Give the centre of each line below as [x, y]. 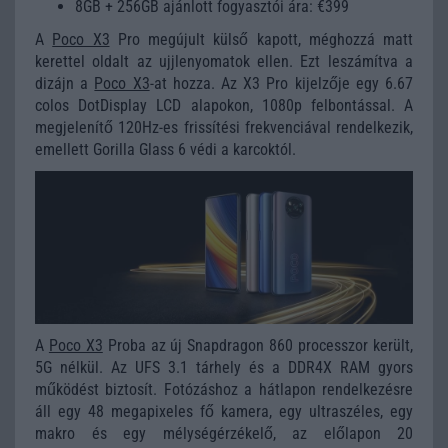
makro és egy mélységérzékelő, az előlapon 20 [224, 433]
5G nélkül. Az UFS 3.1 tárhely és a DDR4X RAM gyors [224, 367]
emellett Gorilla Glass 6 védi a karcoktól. [165, 149]
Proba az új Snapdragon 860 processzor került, [258, 345]
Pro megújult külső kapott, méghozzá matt [261, 39]
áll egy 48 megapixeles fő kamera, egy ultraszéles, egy [224, 411]
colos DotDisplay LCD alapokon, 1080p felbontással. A [224, 105]
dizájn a [65, 83]
